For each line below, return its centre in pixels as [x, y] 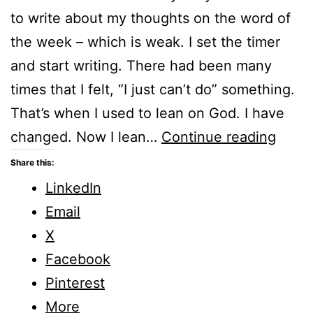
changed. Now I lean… [86, 137]
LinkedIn [73, 188]
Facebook [78, 259]
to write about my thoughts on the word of [151, 18]
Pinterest [75, 283]
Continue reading [219, 137]
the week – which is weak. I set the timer [145, 42]
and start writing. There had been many [141, 65]
